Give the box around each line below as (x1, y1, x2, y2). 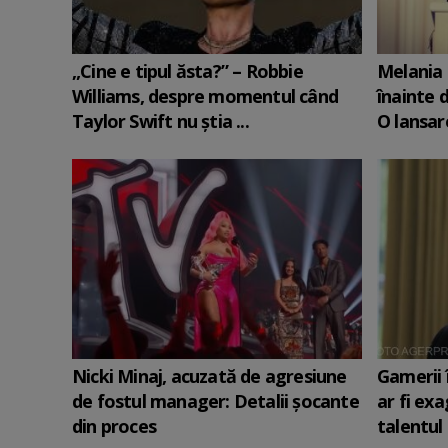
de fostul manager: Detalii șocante (72, 389, 359, 413)
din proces (72, 414, 156, 438)
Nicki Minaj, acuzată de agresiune (72, 364, 347, 388)
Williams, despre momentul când (72, 84, 338, 108)
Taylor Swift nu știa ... (72, 109, 249, 133)
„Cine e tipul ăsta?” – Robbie (72, 59, 303, 83)
